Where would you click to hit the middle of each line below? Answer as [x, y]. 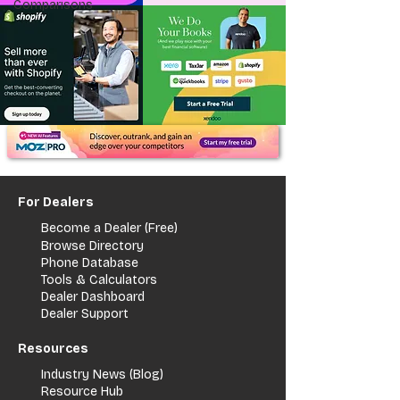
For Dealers [56, 202]
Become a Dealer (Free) [109, 228]
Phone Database [90, 263]
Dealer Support [85, 314]
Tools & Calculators [99, 280]
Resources [53, 349]
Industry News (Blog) [102, 375]
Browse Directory [92, 246]
